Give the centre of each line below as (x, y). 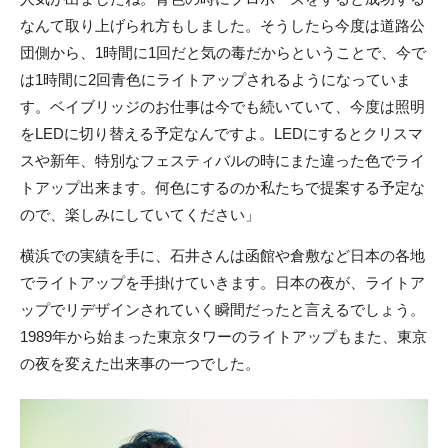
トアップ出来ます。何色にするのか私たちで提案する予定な (222, 188)
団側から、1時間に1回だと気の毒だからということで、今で (223, 53)
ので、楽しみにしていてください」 (140, 215)
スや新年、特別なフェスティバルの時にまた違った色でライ (222, 161)
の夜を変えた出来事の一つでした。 (140, 364)
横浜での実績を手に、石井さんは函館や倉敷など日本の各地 (222, 256)
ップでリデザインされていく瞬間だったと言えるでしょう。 (222, 310)
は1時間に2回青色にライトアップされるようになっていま (215, 80)
